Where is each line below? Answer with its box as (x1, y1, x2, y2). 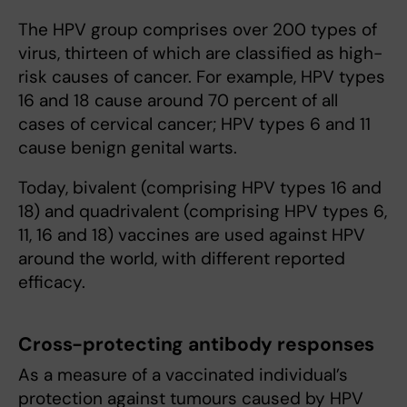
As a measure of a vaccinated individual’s (18, 362, 348, 386)
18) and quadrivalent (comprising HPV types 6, (18, 199, 387, 223)
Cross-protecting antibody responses (18, 331, 375, 357)
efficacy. (18, 270, 85, 293)
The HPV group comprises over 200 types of (18, 17, 377, 41)
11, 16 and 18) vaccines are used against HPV (18, 223, 365, 246)
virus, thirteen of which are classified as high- (18, 41, 382, 65)
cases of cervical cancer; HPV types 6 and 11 (18, 112, 371, 135)
